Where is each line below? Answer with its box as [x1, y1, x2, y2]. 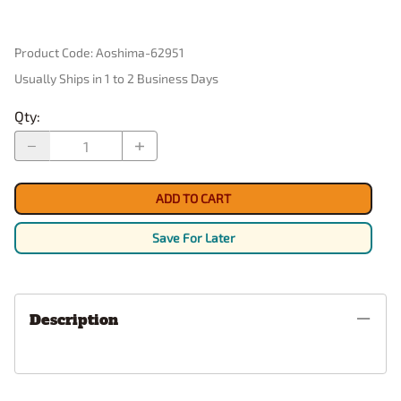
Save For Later [151, 230, 235, 246]
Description [30, 310, 118, 330]
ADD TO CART [156, 191, 231, 207]
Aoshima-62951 [96, 45, 184, 61]
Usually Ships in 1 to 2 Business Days [14, 71, 218, 87]
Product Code [14, 45, 90, 61]
